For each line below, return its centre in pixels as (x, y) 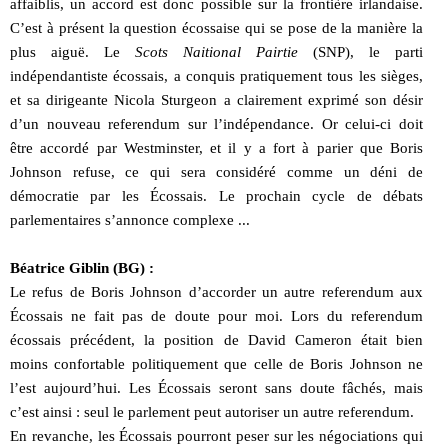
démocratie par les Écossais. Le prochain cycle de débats (216, 195)
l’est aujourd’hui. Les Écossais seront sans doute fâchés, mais (216, 387)
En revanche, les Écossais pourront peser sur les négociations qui (216, 435)
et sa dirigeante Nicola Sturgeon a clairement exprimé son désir (216, 99)
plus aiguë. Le (72, 51)
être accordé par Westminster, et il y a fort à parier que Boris (216, 147)
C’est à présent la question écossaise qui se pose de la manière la (216, 27)
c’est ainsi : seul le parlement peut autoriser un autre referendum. (212, 411)
